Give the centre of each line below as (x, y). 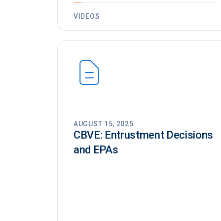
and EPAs (96, 150)
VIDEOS (87, 17)
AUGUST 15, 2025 (104, 124)
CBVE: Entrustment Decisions (144, 135)
